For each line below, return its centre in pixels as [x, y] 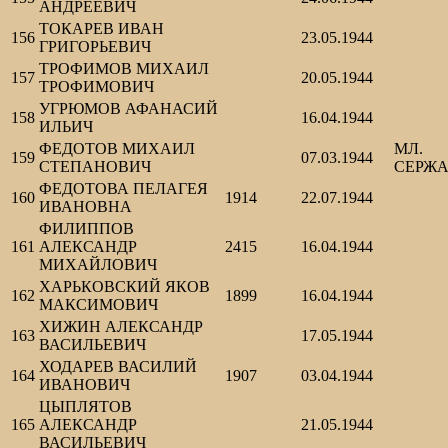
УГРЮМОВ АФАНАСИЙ [128, 109]
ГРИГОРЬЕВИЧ [95, 47]
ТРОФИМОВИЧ [96, 87]
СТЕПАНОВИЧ [95, 167]
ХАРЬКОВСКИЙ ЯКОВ [124, 287]
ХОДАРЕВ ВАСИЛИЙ [118, 367]
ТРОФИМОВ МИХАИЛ [124, 69]
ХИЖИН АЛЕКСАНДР [121, 327]
